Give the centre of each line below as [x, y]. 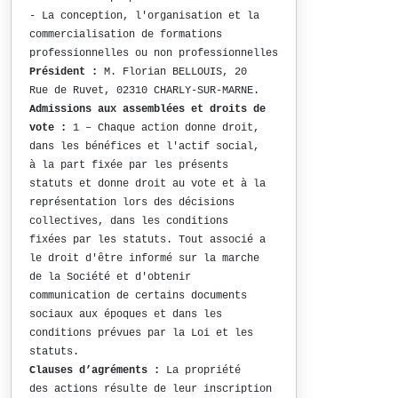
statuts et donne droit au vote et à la [147, 184]
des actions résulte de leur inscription [151, 389]
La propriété [200, 370]
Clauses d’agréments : [95, 370]
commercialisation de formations [126, 35]
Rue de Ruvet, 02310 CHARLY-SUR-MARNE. [144, 91]
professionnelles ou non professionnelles [154, 53]
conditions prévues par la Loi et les [141, 333]
